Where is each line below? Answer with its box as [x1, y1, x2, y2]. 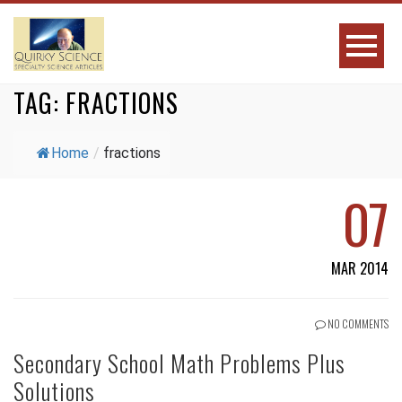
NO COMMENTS [326, 316, 389, 331]
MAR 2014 [331, 258, 389, 279]
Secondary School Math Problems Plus [13, 345, 345, 380]
